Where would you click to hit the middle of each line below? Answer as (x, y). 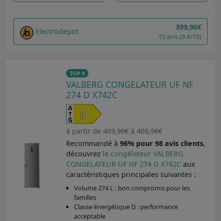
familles (85, 198)
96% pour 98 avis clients (161, 144)
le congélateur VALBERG (143, 154)
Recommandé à (93, 144)
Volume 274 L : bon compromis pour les (132, 188)
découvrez (84, 154)
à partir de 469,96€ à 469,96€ (114, 131)
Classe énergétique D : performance (126, 207)
